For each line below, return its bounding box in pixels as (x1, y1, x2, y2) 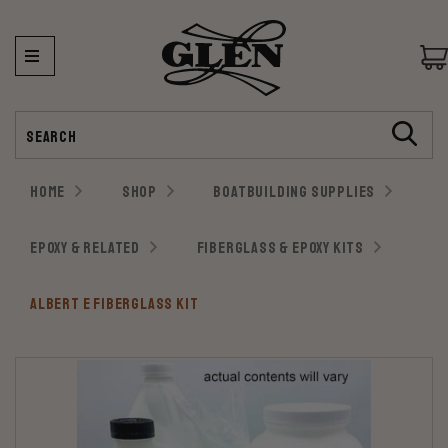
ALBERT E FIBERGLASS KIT (30, 293, 199, 314)
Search (15, 111, 55, 129)
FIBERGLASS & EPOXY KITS (196, 237, 364, 258)
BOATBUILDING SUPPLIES (213, 181, 376, 202)
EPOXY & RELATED (30, 237, 141, 258)
